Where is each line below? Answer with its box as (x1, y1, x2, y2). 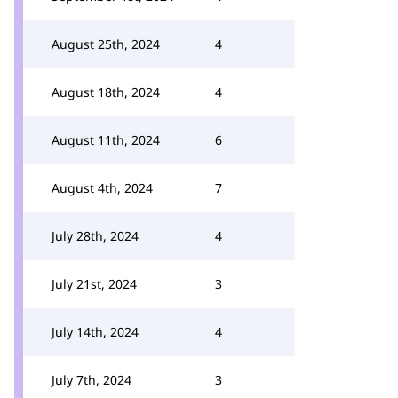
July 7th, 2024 (52, 371, 131, 388)
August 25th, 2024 (52, 36, 160, 52)
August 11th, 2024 (52, 131, 160, 148)
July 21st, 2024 (52, 275, 137, 292)
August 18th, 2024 (52, 84, 160, 100)
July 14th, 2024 (52, 323, 139, 340)
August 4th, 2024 (52, 179, 153, 196)
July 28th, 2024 (52, 227, 139, 244)
